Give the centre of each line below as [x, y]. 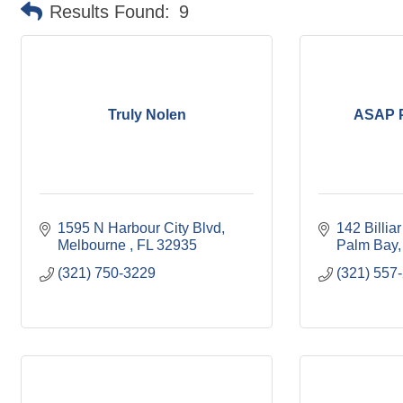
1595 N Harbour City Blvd [139, 228]
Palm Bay [367, 245]
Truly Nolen [147, 114]
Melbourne [94, 245]
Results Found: [110, 12]
